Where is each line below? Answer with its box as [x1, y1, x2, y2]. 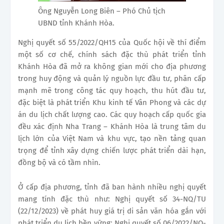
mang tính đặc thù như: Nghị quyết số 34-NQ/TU [18, 194, 206, 203]
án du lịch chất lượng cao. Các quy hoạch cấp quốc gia [18, 109, 206, 119]
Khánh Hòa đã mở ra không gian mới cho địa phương [18, 61, 206, 71]
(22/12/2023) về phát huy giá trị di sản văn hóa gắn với [18, 206, 206, 215]
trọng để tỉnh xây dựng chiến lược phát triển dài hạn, [18, 145, 206, 155]
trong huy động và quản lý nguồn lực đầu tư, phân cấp [18, 73, 206, 83]
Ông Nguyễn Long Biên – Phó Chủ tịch [38, 6, 165, 15]
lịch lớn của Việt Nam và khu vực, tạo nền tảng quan [18, 133, 206, 143]
